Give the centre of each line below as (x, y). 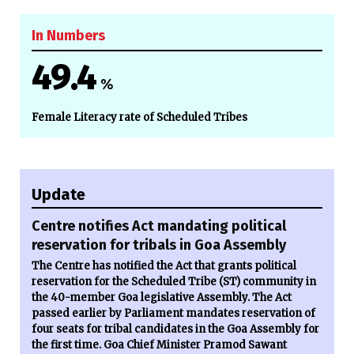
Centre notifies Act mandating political (159, 226)
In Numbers (68, 35)
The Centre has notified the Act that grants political (164, 265)
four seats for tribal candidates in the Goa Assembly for (175, 329)
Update (58, 194)
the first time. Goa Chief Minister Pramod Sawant (159, 345)
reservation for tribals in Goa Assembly (159, 245)
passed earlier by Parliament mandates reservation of (173, 313)
